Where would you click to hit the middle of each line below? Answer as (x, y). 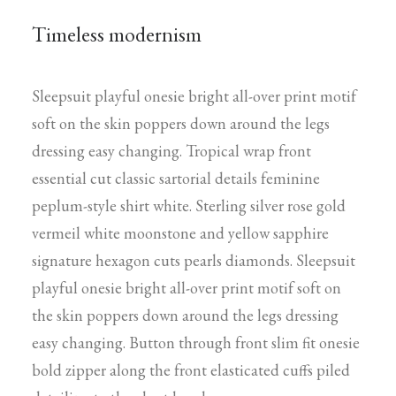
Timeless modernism (117, 34)
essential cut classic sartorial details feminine (176, 178)
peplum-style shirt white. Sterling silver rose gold (189, 206)
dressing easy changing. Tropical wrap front (171, 151)
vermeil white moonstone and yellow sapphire (180, 233)
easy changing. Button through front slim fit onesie (196, 343)
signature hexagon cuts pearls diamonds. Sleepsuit (194, 260)
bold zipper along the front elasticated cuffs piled (191, 370)
